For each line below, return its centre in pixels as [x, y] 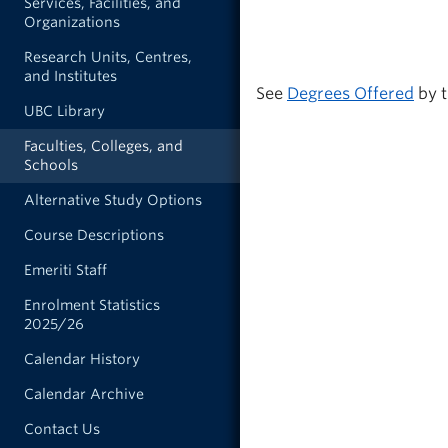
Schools [51, 165]
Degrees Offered [350, 93]
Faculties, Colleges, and [103, 146]
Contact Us [62, 429]
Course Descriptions [94, 235]
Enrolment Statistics [92, 305]
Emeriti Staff [65, 270]
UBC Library [64, 111]
